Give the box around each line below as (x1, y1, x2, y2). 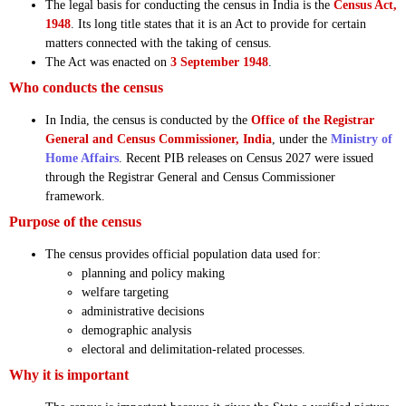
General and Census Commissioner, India (45, 132, 272, 147)
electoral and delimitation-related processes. (82, 343, 305, 357)
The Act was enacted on (45, 55, 170, 70)
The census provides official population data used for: (45, 247, 321, 262)
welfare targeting (82, 285, 169, 300)
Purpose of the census (9, 214, 141, 230)
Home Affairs (45, 151, 119, 166)
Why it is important (9, 367, 129, 383)
